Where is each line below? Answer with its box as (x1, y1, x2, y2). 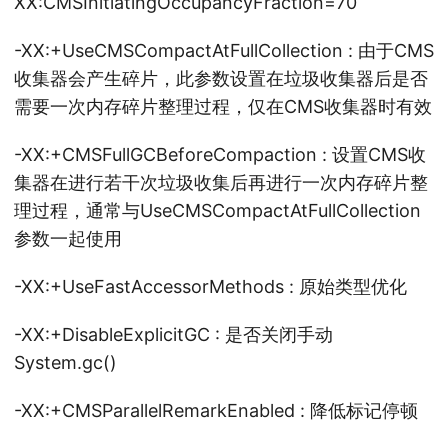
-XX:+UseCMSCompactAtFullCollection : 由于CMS (14, 40, 434, 61)
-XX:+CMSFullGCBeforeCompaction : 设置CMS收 (14, 144, 426, 165)
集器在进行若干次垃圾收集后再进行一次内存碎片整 (14, 172, 428, 193)
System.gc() (14, 352, 117, 373)
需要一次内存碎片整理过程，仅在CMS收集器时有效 (14, 96, 432, 117)
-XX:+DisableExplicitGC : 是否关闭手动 (14, 324, 333, 345)
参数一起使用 (14, 228, 122, 249)
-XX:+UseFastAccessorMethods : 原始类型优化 (14, 276, 407, 297)
